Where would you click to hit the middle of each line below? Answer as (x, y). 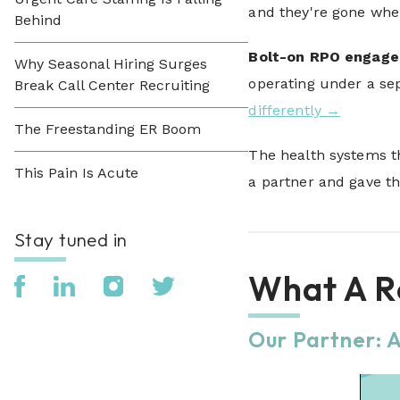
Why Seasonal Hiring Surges (111, 64)
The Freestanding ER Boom (108, 129)
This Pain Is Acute (76, 173)
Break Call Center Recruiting (112, 85)
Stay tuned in (71, 239)
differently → (295, 111)
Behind (38, 20)
